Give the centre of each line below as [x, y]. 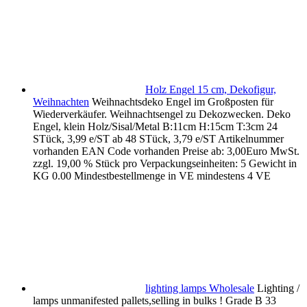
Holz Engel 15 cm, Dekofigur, [211, 90]
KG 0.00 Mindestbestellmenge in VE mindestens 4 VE [152, 176]
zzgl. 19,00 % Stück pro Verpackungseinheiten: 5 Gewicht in [165, 164]
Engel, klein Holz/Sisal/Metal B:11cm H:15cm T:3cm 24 [155, 127]
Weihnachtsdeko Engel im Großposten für [183, 102]
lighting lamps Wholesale [200, 288]
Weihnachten [61, 102]
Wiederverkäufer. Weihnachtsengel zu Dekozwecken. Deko [162, 114]
